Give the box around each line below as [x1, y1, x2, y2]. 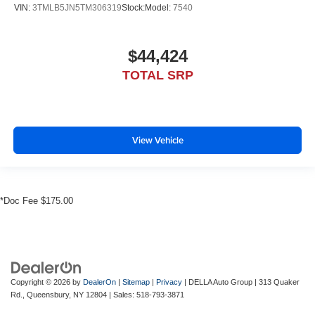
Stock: [122, 2, 145, 13]
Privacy [156, 278, 182, 287]
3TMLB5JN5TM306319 [32, 2, 122, 13]
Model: [145, 2, 173, 13]
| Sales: [107, 290, 136, 300]
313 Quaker [257, 278, 300, 287]
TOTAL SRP [122, 67, 193, 82]
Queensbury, [25, 290, 71, 300]
